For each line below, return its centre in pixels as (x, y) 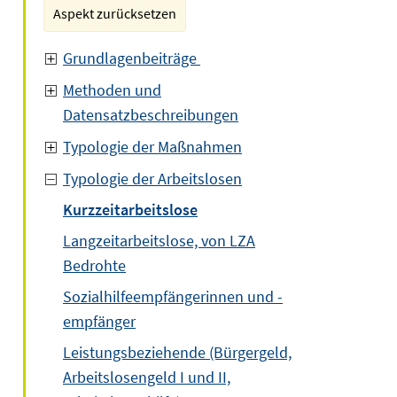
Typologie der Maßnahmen (152, 147)
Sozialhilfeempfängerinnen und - (173, 296)
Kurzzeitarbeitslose (130, 210)
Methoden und (112, 90)
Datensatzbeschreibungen (151, 115)
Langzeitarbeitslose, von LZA (159, 241)
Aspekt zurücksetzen (115, 13)
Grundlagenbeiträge (132, 58)
